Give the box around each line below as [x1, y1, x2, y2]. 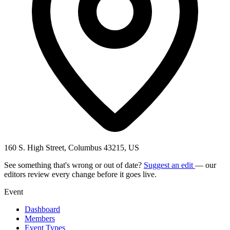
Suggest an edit [144, 160, 195, 169]
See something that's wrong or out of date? [4, 160, 144, 169]
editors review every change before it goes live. [4, 169, 157, 179]
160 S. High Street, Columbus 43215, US [4, 143, 139, 152]
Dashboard [25, 204, 60, 214]
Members [25, 214, 55, 223]
